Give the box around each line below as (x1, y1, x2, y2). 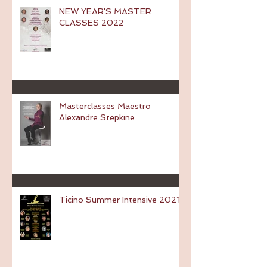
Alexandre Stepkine (59, 113, 135, 123)
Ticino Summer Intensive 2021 (59, 195, 180, 205)
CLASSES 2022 (59, 18, 124, 28)
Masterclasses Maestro (59, 101, 151, 111)
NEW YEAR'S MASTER (59, 7, 151, 17)
